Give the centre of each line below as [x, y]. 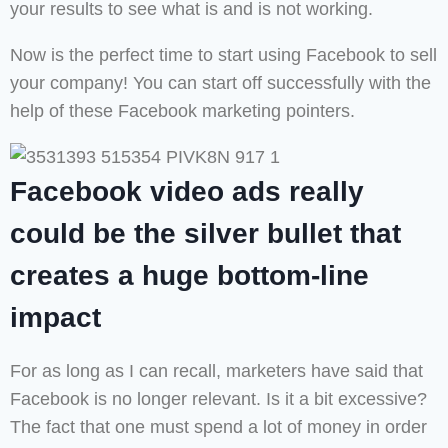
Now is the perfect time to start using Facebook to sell [223, 55]
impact [55, 318]
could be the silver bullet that [205, 234]
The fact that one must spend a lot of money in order [218, 427]
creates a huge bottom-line [189, 276]
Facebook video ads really [187, 192]
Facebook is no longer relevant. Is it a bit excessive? [218, 399]
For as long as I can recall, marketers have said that [216, 371]
